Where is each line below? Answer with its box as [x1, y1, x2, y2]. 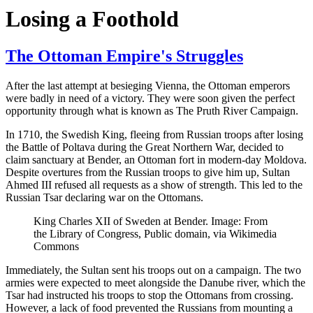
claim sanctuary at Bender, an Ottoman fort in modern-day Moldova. [6, 154, 307, 166]
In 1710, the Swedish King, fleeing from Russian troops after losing [6, 129, 303, 141]
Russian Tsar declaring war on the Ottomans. [6, 191, 203, 204]
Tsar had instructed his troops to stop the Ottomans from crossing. [6, 289, 293, 302]
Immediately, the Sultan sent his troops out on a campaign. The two [6, 264, 301, 277]
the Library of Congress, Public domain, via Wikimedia [34, 228, 277, 240]
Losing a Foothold [6, 6, 179, 31]
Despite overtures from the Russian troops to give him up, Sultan [6, 166, 290, 179]
